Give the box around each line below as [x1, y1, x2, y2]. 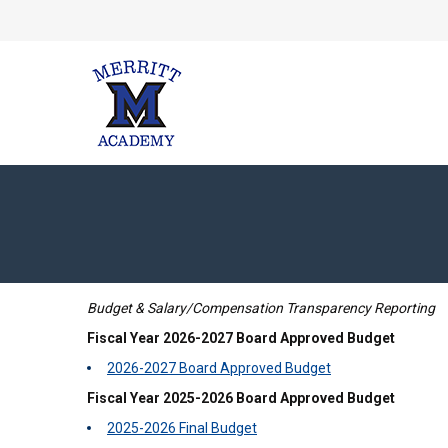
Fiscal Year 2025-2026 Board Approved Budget [87, 390, 395, 406]
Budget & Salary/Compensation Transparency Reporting [87, 300, 435, 316]
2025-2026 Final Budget [107, 420, 257, 436]
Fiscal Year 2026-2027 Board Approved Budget [87, 330, 395, 346]
